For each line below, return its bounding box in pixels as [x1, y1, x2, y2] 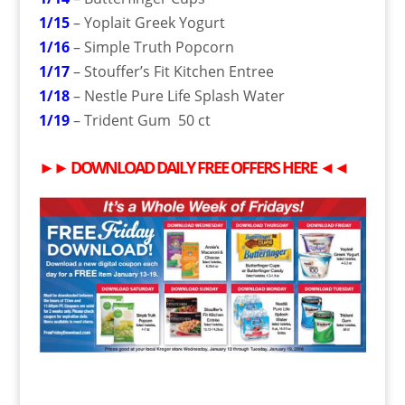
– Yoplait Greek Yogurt [69, 12, 225, 33]
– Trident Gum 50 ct [69, 109, 211, 130]
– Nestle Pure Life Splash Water [72, 85, 285, 106]
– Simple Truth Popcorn [69, 36, 234, 57]
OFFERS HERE [227, 155, 316, 178]
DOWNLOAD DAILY [70, 155, 197, 178]
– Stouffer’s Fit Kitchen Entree [69, 61, 274, 81]
